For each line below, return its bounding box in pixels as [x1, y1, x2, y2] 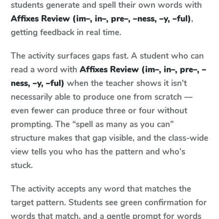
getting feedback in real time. [11, 27, 121, 38]
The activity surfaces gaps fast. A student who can [11, 50, 204, 62]
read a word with [11, 64, 77, 75]
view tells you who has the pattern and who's [11, 146, 185, 157]
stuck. [11, 160, 33, 171]
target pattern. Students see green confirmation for [11, 197, 207, 208]
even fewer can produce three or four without [11, 105, 187, 116]
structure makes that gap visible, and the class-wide [11, 132, 208, 144]
